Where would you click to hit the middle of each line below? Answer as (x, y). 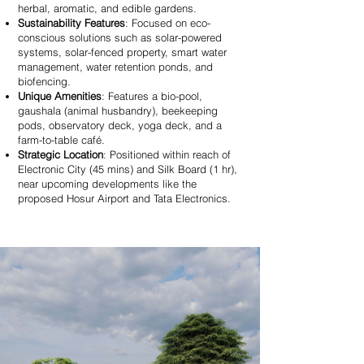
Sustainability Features (71, 23)
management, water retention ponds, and (115, 67)
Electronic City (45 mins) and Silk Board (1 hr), (128, 169)
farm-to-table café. (61, 140)
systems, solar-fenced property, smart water (122, 52)
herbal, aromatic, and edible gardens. (107, 8)
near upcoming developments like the (107, 184)
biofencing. (44, 81)
